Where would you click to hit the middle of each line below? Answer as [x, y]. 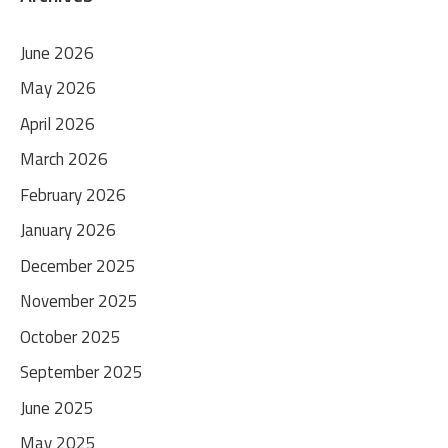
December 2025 [78, 265]
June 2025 [57, 407]
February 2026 [73, 194]
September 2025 [81, 372]
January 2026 [68, 230]
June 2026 [57, 52]
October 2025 [70, 336]
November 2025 [79, 301]
